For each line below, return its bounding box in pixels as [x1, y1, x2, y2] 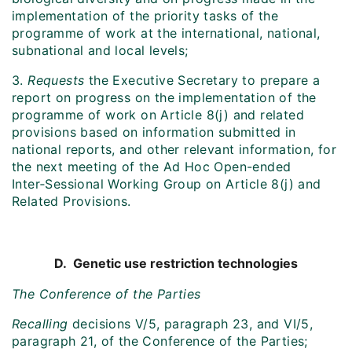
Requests [27, 72, 85, 89]
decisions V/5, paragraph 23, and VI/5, [68, 316, 313, 332]
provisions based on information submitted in [12, 124, 296, 141]
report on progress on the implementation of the [12, 90, 317, 106]
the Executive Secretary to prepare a [84, 72, 321, 89]
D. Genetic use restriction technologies [54, 255, 298, 272]
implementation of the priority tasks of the [12, 8, 279, 24]
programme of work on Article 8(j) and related [12, 107, 304, 123]
